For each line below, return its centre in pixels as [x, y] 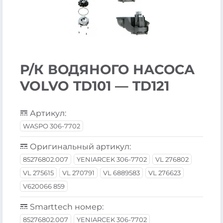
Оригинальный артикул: [79, 147]
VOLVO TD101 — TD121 [95, 86]
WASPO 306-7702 [52, 126]
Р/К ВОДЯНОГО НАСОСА [107, 69]
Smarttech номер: [66, 207]
